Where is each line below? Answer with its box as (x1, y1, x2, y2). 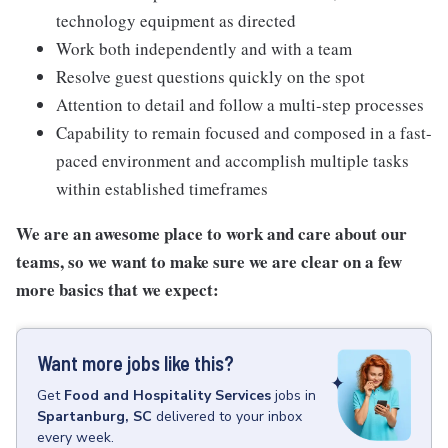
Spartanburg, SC (37, 407, 152, 426)
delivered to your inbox (156, 407, 302, 426)
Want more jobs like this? (37, 351, 234, 375)
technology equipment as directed (56, 9, 296, 32)
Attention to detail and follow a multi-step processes (56, 93, 424, 116)
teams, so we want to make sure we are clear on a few (16, 249, 402, 274)
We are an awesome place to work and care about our (16, 221, 407, 246)
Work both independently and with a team (56, 37, 352, 60)
